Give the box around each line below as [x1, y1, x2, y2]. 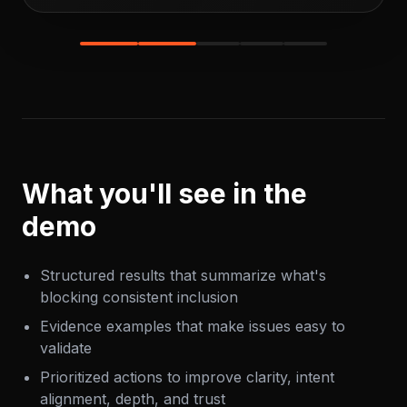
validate [40, 342, 92, 361]
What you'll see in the [22, 181, 307, 213]
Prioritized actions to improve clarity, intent [40, 372, 334, 390]
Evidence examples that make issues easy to [40, 321, 345, 339]
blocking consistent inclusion [40, 292, 238, 310]
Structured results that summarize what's [40, 270, 326, 288]
